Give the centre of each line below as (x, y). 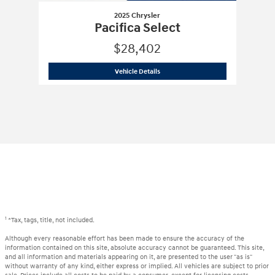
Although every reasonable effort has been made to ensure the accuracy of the (125, 238)
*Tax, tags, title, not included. (51, 220)
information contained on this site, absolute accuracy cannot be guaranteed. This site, (134, 247)
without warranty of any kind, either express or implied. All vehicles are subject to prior (137, 266)
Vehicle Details (137, 71)
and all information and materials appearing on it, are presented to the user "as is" (128, 257)
